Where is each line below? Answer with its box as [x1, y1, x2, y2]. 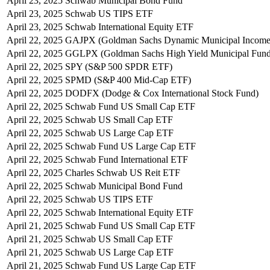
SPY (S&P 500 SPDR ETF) [65, 61, 172, 72]
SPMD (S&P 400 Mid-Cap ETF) [65, 74, 191, 85]
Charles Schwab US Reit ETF [65, 167, 180, 178]
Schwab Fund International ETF [65, 154, 188, 165]
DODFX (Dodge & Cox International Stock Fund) [65, 87, 259, 98]
